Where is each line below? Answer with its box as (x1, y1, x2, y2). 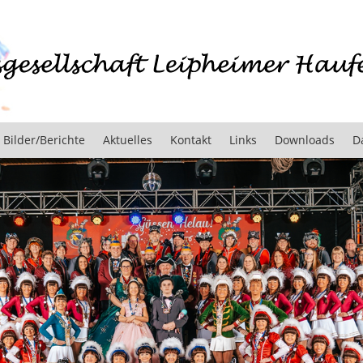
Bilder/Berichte (3, 132, 85, 147)
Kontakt (170, 132, 211, 147)
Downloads (275, 132, 335, 147)
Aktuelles (103, 132, 152, 147)
